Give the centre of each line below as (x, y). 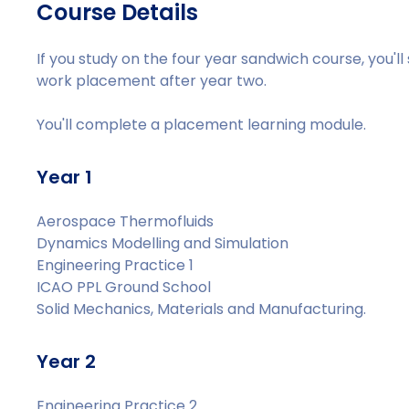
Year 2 (67, 362)
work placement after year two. (152, 81)
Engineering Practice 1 (115, 265)
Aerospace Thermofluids (126, 221)
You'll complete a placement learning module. (202, 125)
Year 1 (65, 177)
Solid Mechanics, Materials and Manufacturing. (202, 309)
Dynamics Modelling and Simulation (163, 243)
